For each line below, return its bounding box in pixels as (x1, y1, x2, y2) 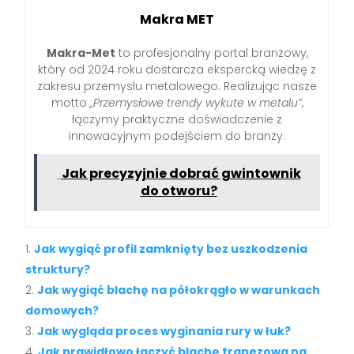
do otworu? (140, 181, 217, 200)
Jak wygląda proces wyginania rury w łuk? (37, 322, 292, 339)
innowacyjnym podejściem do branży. (69, 127, 285, 144)
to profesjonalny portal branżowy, (115, 44, 308, 61)
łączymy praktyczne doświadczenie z (72, 111, 282, 127)
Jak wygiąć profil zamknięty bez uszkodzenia (34, 240, 308, 257)
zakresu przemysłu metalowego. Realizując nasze (37, 77, 317, 94)
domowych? (25, 302, 100, 318)
